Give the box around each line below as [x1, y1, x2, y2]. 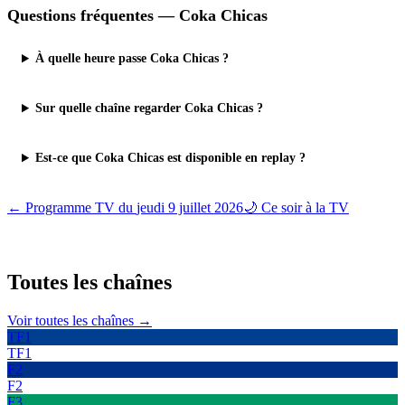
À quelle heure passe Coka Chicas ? [35, 51, 230, 66]
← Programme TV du [7, 200, 137, 216]
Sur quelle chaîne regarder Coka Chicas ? [35, 100, 264, 116]
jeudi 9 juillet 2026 [137, 200, 243, 216]
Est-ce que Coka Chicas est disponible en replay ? [35, 150, 306, 165]
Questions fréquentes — [7, 6, 179, 25]
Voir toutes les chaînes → [7, 313, 152, 329]
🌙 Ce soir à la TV [243, 200, 349, 216]
